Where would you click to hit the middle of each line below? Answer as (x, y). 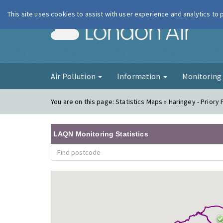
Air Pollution (74, 76)
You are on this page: (83, 102)
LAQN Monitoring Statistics (101, 134)
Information (139, 76)
